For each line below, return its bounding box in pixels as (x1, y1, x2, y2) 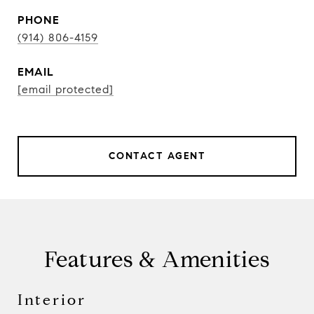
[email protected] (18, 83, 114, 96)
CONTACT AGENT (108, 150, 206, 162)
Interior (18, 291, 86, 309)
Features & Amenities (43, 245, 271, 273)
